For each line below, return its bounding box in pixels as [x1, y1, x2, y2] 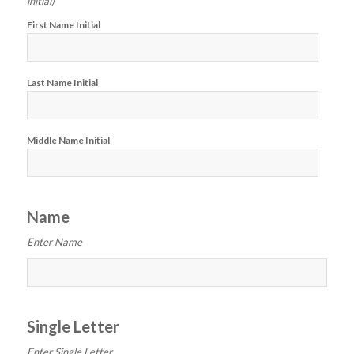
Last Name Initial [26, 77, 98, 89]
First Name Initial [26, 19, 100, 32]
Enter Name [26, 235, 82, 249]
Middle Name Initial [26, 134, 110, 147]
